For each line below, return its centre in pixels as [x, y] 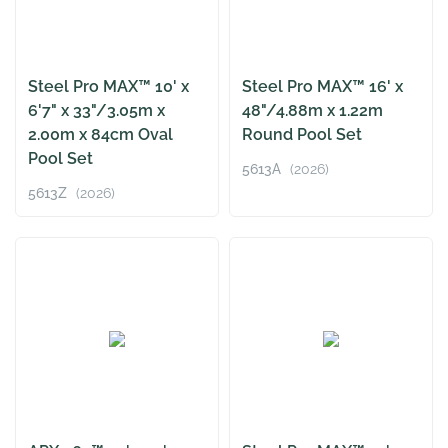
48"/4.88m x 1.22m [312, 111]
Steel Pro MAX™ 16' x [322, 87]
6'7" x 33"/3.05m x [96, 111]
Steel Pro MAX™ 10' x [108, 87]
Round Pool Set [302, 135]
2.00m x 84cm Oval [100, 135]
